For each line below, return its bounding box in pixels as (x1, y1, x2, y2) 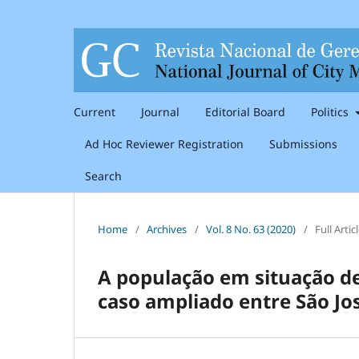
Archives (147, 221, 187, 236)
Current (74, 103, 115, 119)
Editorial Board (205, 103, 285, 119)
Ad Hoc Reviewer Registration (85, 135, 244, 151)
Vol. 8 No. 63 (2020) (206, 221, 296, 236)
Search (85, 167, 122, 184)
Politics (311, 103, 352, 119)
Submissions (269, 135, 337, 151)
